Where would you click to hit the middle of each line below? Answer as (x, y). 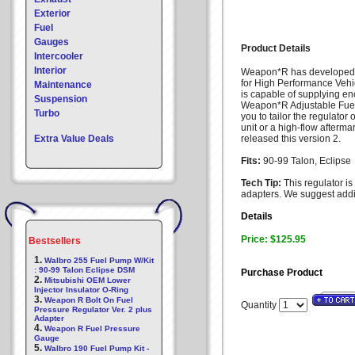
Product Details (276, 48)
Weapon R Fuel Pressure (92, 328)
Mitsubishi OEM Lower (88, 280)
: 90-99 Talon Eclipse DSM (84, 270)
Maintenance (63, 85)
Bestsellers (55, 241)
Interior (50, 71)
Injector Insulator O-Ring (81, 290)
